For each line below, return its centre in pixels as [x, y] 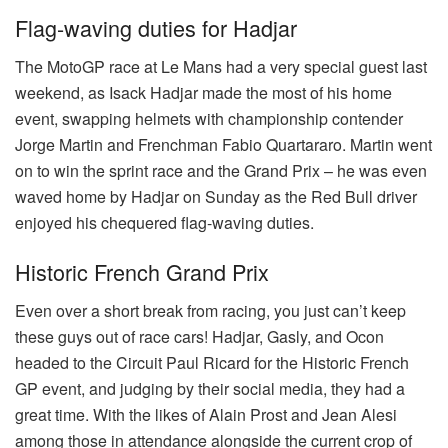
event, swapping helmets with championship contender [209, 118]
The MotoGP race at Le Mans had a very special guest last [221, 66]
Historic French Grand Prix [142, 272]
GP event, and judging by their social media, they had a [210, 389]
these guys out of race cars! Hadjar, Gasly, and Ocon [199, 337]
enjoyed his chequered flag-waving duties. [164, 222]
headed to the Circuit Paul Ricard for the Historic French [212, 363]
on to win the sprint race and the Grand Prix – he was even [221, 170]
